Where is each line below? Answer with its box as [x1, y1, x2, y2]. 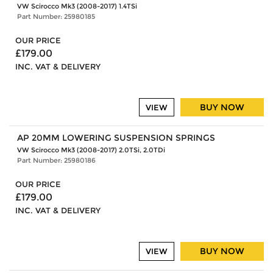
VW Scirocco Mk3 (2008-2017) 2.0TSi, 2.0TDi [16, 146, 165, 155]
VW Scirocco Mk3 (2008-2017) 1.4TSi [16, 1, 137, 10]
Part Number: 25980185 [16, 12, 95, 21]
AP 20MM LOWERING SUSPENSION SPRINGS [16, 132, 215, 144]
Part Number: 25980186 [16, 156, 96, 165]
